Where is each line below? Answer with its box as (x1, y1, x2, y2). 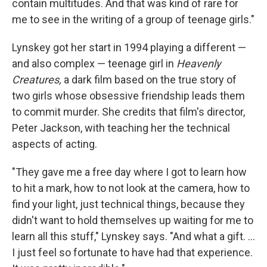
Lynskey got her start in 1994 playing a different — (12, 41, 246, 54)
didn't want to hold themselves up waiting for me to (12, 214, 253, 227)
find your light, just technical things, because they (12, 198, 245, 211)
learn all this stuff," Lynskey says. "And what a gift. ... (12, 230, 255, 243)
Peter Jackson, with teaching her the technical (12, 122, 230, 135)
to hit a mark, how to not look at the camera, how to (12, 182, 250, 195)
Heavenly (176, 57, 221, 70)
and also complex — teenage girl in (12, 57, 176, 70)
